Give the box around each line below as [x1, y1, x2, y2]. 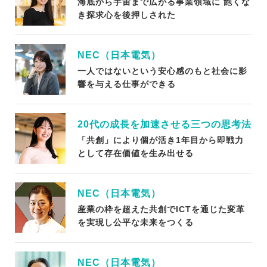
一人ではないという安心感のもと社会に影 [77, 66, 247, 76]
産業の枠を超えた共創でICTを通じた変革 [77, 204, 245, 215]
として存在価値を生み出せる [77, 148, 194, 159]
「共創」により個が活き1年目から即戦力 [77, 135, 244, 145]
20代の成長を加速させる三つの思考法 [77, 119, 252, 130]
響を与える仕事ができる [77, 79, 176, 89]
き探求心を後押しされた [77, 10, 176, 20]
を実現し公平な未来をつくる [77, 218, 194, 228]
